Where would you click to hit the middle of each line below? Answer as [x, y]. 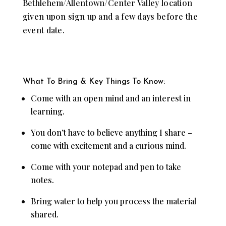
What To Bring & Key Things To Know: [94, 81]
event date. [44, 30]
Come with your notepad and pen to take [106, 166]
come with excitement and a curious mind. [108, 145]
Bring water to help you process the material [113, 201]
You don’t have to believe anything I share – [111, 132]
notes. [42, 180]
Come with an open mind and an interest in [110, 98]
